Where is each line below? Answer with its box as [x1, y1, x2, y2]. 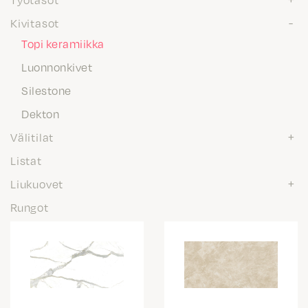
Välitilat [10, 129, 54, 144]
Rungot [10, 199, 49, 214]
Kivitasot [10, 15, 60, 30]
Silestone [21, 82, 71, 98]
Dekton [21, 106, 59, 121]
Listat [10, 153, 42, 168]
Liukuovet [10, 176, 64, 191]
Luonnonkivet [21, 59, 92, 74]
